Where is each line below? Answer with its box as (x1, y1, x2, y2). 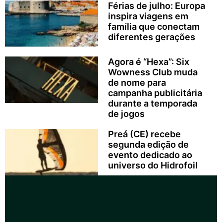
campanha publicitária (108, 88, 202, 99)
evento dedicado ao (108, 150, 192, 161)
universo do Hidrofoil (108, 160, 198, 171)
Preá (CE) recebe (108, 129, 181, 140)
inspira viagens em (108, 10, 188, 21)
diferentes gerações (108, 31, 195, 42)
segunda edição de (108, 139, 189, 150)
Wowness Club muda (108, 67, 198, 78)
